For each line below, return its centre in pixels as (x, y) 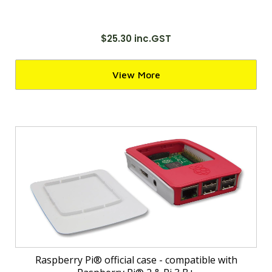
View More (136, 75)
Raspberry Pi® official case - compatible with (136, 260)
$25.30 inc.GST (136, 39)
